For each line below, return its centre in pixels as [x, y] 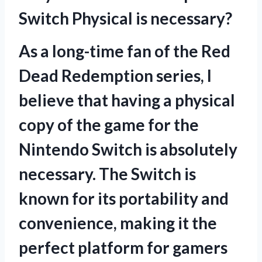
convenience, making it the [118, 223]
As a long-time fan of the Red [125, 51]
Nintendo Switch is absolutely [128, 149]
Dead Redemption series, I [115, 75]
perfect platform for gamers [123, 247]
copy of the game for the [109, 124]
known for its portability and [124, 198]
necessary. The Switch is [107, 173]
